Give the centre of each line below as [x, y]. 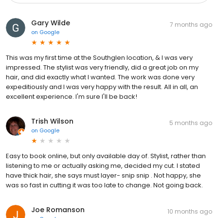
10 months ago [190, 211]
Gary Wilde [51, 23]
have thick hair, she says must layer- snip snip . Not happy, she [103, 175]
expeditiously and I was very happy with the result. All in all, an [102, 87]
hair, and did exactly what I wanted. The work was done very [100, 77]
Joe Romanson [58, 209]
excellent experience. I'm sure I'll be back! [72, 96]
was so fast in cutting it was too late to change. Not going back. [104, 185]
